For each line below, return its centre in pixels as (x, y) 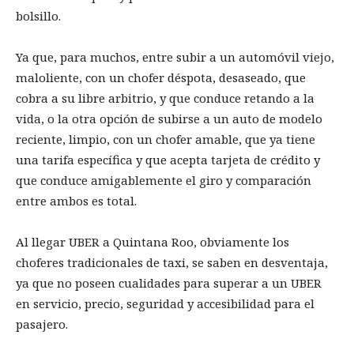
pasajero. (43, 324)
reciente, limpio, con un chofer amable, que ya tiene (166, 139)
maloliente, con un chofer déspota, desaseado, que (161, 78)
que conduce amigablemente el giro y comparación (164, 181)
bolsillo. (40, 16)
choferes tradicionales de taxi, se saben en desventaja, (172, 263)
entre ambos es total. (78, 201)
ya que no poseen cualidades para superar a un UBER (169, 283)
